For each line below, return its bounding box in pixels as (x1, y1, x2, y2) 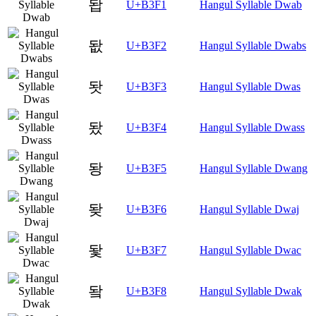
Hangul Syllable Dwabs (200, 39, 306, 51)
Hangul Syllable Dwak (200, 284, 302, 297)
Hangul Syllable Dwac (200, 243, 301, 256)
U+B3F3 (126, 80, 166, 92)
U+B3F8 (126, 284, 166, 297)
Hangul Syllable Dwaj (200, 202, 299, 215)
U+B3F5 (126, 162, 166, 174)
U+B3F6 (126, 202, 166, 215)
